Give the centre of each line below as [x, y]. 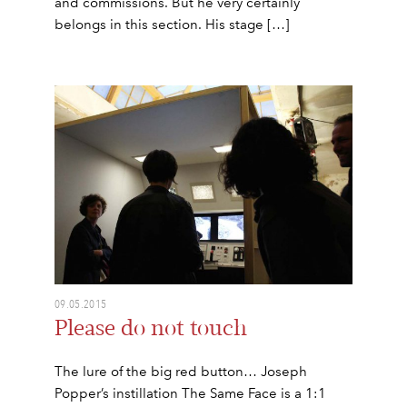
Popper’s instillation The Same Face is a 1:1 [190, 393]
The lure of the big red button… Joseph [181, 371]
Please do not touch [151, 328]
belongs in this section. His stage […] [172, 25]
